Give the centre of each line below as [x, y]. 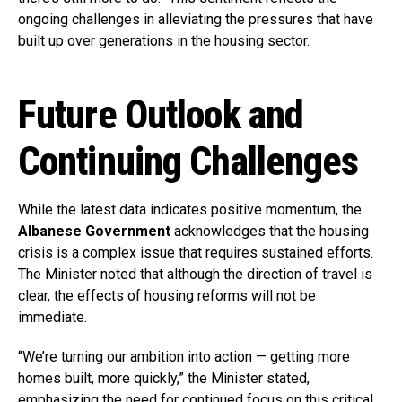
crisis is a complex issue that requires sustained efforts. [196, 253]
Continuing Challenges [188, 162]
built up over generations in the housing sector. [164, 41]
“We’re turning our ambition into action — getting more [184, 357]
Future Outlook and [161, 115]
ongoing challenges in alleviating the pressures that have [196, 19]
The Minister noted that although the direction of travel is [195, 274]
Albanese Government [94, 231]
